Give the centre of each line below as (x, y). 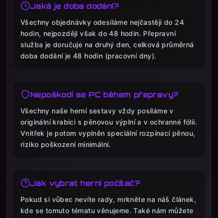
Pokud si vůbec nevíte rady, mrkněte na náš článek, (108, 200)
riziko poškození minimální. (66, 145)
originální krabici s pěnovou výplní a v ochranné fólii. (109, 122)
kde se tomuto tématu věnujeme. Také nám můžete (107, 211)
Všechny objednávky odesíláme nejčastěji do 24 (102, 22)
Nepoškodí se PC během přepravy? (104, 94)
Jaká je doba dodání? (74, 6)
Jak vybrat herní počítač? (85, 183)
